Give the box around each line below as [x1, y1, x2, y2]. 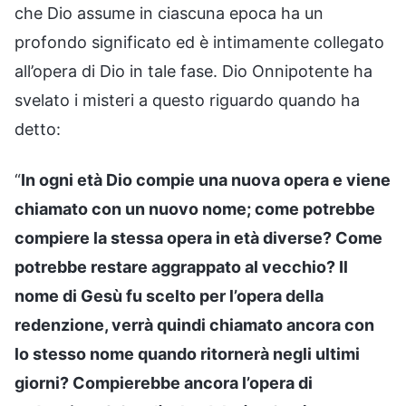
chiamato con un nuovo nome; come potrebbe [14, 198, 375, 218]
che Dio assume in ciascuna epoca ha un [14, 3, 324, 23]
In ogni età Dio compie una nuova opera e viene [21, 169, 391, 189]
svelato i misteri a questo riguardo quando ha [14, 90, 360, 110]
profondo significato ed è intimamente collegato [14, 32, 384, 52]
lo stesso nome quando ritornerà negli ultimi [14, 343, 360, 363]
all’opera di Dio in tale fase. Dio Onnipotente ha [14, 61, 372, 81]
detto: [14, 119, 61, 139]
